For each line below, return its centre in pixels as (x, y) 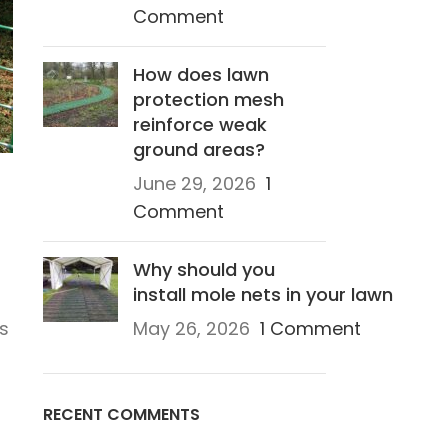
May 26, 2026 (191, 328)
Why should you (203, 269)
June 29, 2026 (194, 183)
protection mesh (208, 99)
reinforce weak (199, 124)
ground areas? (198, 149)
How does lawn (200, 74)
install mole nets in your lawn (265, 294)
